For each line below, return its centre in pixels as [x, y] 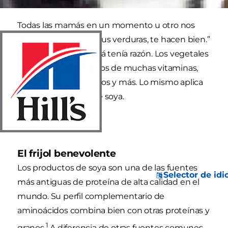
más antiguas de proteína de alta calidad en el [108, 182]
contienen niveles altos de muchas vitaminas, [108, 68]
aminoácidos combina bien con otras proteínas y [113, 211]
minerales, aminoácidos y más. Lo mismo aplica [110, 82]
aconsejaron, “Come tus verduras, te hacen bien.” [114, 40]
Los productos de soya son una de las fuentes [108, 168]
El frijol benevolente [67, 154]
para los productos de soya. [71, 97]
